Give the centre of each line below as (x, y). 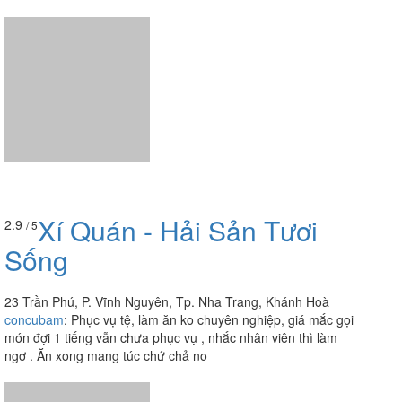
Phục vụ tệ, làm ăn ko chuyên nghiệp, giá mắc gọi (212, 282)
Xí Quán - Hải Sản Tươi (178, 193)
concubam (34, 282)
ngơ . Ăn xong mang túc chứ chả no (106, 318)
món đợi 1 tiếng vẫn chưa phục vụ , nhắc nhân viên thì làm (171, 300)
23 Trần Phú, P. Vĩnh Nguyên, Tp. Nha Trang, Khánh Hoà (167, 264)
